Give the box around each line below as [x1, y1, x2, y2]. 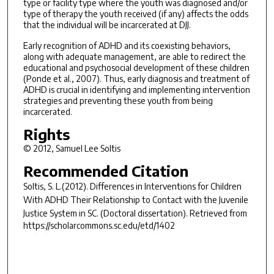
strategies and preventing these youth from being [23, 95, 213, 106]
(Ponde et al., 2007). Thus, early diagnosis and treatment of [23, 73, 250, 84]
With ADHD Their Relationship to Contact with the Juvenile [23, 194, 248, 205]
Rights [23, 125, 70, 144]
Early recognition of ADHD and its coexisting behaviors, [23, 40, 231, 51]
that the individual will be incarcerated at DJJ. [23, 19, 191, 30]
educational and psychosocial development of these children [23, 62, 250, 73]
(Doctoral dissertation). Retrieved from [98, 207, 247, 218]
